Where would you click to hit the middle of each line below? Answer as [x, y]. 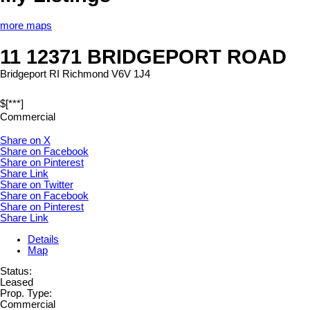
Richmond [85, 74]
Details [43, 239]
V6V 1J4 [131, 74]
